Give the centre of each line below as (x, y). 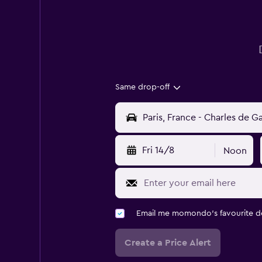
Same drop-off (142, 87)
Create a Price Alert (168, 243)
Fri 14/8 (158, 151)
